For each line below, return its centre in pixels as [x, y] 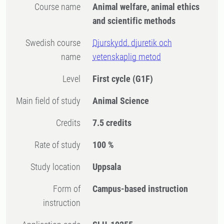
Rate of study [60, 145]
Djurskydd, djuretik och [132, 43]
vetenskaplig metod [127, 57]
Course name [60, 7]
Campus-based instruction [140, 189]
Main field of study [52, 101]
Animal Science [121, 101]
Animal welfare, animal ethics [146, 7]
